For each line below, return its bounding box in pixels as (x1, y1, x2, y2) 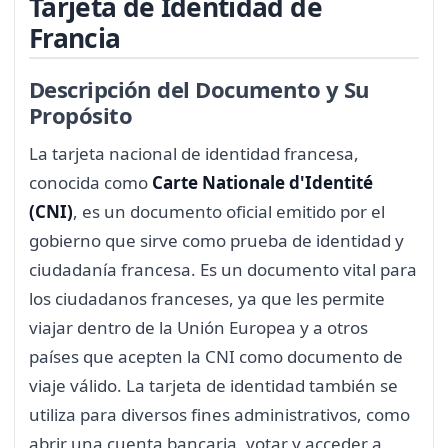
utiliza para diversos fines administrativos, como (29, 403, 410, 427)
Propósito (29, 100, 133, 131)
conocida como (29, 171, 152, 195)
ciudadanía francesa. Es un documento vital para (29, 258, 417, 282)
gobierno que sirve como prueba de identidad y (29, 229, 404, 253)
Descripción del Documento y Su (29, 74, 370, 105)
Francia (29, 19, 121, 56)
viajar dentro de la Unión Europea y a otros (29, 316, 368, 340)
